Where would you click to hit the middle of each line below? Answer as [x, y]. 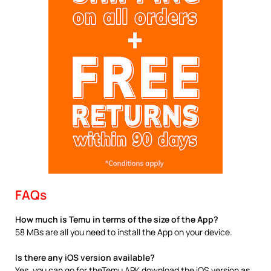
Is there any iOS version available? [85, 257]
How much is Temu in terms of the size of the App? [117, 219]
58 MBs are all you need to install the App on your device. [124, 232]
